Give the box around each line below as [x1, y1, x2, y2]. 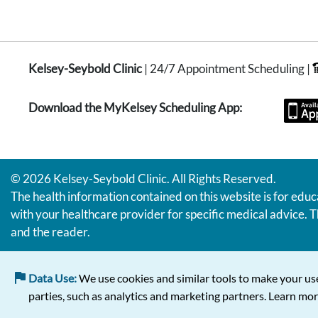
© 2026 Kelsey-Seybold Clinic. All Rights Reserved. [11, 170, 276, 186]
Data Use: [28, 270, 79, 285]
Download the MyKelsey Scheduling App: [28, 99, 244, 115]
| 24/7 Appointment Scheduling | [142, 60, 312, 76]
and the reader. [11, 224, 90, 239]
